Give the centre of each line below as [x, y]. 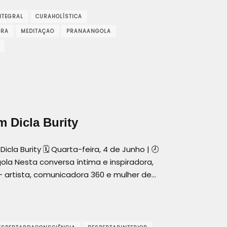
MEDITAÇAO [37, 31]
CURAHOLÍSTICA [59, 16]
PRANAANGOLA [89, 31]
